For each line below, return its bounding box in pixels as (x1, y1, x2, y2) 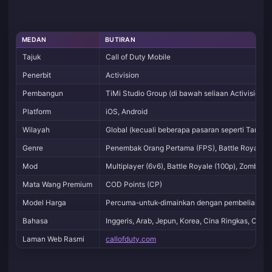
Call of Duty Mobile (106, 52, 171, 62)
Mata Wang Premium (22, 180, 93, 189)
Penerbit (22, 70, 52, 80)
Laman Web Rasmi (22, 234, 85, 244)
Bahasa (22, 216, 49, 226)
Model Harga (22, 198, 67, 208)
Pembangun (22, 89, 64, 98)
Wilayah (22, 125, 50, 135)
